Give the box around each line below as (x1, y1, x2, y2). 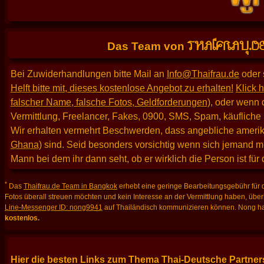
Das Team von (107, 39, 187, 52)
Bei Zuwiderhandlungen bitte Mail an (11, 68, 167, 79)
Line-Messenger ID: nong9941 (5, 203, 103, 212)
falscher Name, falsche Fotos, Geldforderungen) (11, 97, 210, 107)
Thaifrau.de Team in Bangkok (24, 181, 117, 190)
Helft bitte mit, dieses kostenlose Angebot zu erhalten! (11, 82, 233, 93)
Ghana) (11, 139, 42, 150)
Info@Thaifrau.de (167, 68, 239, 79)
